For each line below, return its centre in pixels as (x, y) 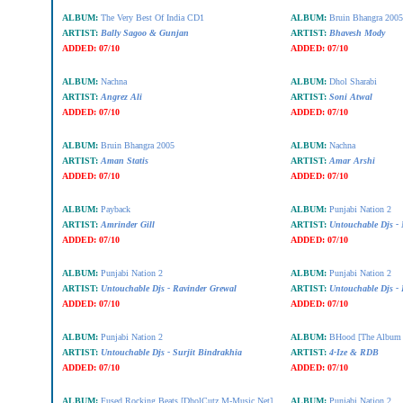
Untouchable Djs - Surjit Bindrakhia (171, 352)
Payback (115, 209)
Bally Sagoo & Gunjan (144, 33)
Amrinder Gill (127, 224)
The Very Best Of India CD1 (152, 18)
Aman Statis (124, 161)
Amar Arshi (352, 161)
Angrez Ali (121, 97)
